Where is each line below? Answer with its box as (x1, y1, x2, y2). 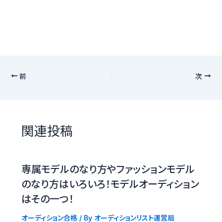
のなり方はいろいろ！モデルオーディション (21, 178, 199, 191)
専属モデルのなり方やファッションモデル (21, 164, 195, 176)
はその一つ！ (21, 193, 74, 206)
